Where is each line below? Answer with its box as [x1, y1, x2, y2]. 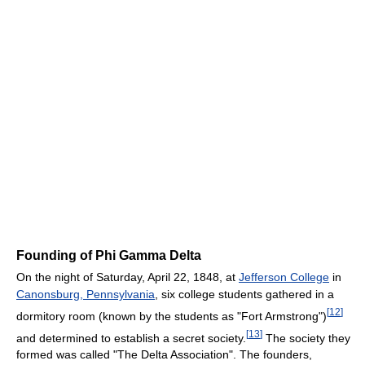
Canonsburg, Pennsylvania [16, 288, 155, 301]
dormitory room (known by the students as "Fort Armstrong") [16, 309, 327, 323]
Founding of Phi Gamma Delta [16, 248, 201, 263]
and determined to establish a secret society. [16, 331, 246, 345]
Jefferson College [239, 270, 329, 284]
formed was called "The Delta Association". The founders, [16, 348, 312, 362]
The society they [262, 331, 350, 345]
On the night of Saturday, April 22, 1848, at [16, 270, 239, 284]
